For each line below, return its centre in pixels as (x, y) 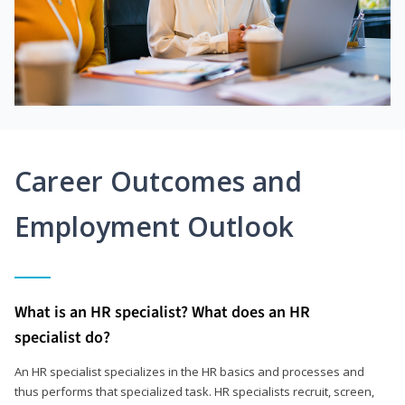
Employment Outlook (154, 226)
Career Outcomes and (158, 181)
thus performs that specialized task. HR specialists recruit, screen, (194, 391)
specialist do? (62, 337)
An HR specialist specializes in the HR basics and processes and (189, 371)
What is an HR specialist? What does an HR (162, 312)
